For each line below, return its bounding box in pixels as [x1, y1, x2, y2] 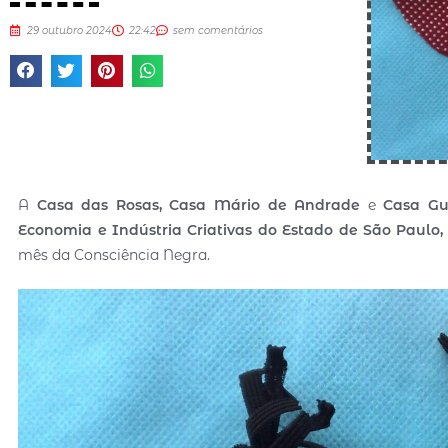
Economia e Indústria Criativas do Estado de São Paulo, [18, 220, 444, 239]
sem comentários [173, 24, 263, 38]
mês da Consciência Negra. [18, 245, 211, 264]
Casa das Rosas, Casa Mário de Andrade [36, 195, 368, 214]
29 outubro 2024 [27, 24, 112, 38]
